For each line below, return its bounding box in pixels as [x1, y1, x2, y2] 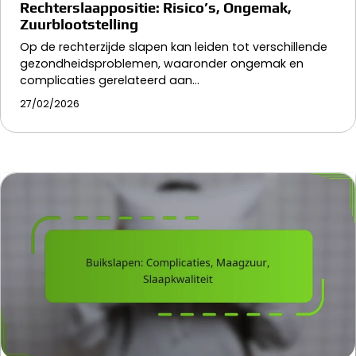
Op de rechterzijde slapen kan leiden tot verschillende [20, 39, 327, 56]
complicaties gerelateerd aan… [20, 72, 199, 89]
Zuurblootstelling [20, 16, 138, 33]
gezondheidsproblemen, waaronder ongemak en [20, 56, 304, 72]
